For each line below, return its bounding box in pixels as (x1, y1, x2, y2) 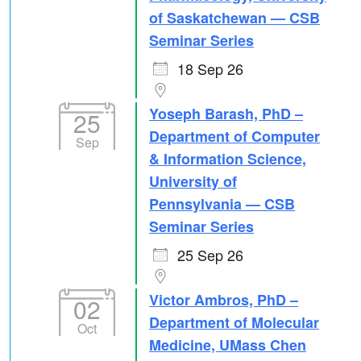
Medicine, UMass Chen (149, 334, 306, 355)
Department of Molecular (149, 312, 319, 333)
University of (149, 171, 237, 192)
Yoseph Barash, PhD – (149, 103, 303, 124)
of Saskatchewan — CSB (149, 7, 320, 28)
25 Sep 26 (177, 244, 243, 265)
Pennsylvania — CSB (149, 193, 295, 214)
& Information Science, (149, 148, 306, 169)
